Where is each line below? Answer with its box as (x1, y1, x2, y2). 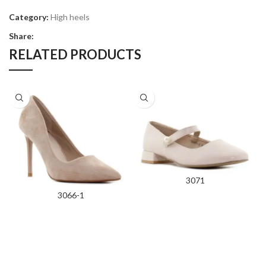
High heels (50, 12, 90, 23)
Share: (9, 31, 34, 42)
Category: (9, 12, 49, 23)
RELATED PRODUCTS (9, 46, 141, 63)
